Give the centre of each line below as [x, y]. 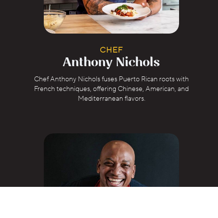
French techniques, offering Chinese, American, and [111, 89]
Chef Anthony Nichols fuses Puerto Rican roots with [111, 79]
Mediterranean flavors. [111, 99]
